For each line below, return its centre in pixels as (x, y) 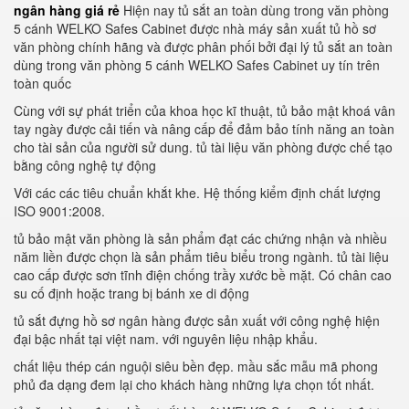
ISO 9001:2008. (59, 211)
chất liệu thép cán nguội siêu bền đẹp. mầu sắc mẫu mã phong (196, 366)
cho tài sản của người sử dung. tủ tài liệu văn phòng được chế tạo (203, 147)
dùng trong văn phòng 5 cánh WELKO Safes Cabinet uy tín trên (197, 65)
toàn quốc (42, 83)
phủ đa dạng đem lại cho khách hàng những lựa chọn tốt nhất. (194, 384)
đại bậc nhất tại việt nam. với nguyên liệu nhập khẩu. (166, 339)
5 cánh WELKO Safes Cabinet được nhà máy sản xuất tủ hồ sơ (195, 28)
